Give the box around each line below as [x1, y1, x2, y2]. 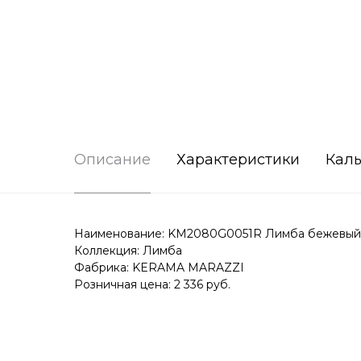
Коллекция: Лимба [74, 243, 182, 259]
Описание [74, 151, 151, 169]
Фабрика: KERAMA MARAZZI [74, 260, 244, 276]
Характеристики [176, 151, 300, 169]
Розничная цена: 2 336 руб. [74, 277, 230, 293]
